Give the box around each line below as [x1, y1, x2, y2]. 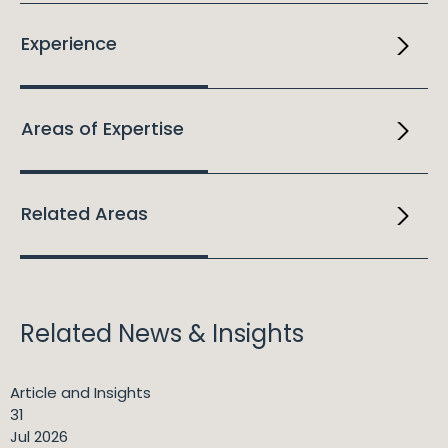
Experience [21, 31, 117, 57]
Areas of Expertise [21, 116, 184, 142]
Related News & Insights [20, 317, 304, 351]
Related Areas [21, 201, 148, 227]
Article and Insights [10, 382, 151, 404]
